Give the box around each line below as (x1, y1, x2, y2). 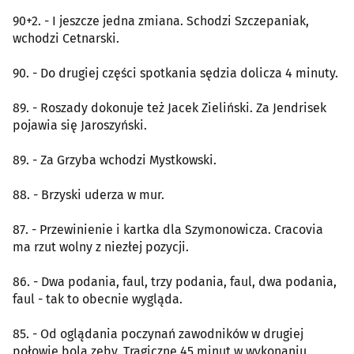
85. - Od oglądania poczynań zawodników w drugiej (13, 326, 303, 341)
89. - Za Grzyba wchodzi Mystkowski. (13, 152, 217, 168)
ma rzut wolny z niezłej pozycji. (13, 239, 189, 254)
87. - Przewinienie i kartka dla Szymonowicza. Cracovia (13, 221, 323, 237)
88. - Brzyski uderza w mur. (13, 186, 164, 202)
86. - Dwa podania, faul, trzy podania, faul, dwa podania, (13, 273, 337, 289)
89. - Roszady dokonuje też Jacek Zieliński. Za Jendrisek (13, 100, 326, 115)
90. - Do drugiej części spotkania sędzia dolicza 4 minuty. (13, 65, 338, 81)
